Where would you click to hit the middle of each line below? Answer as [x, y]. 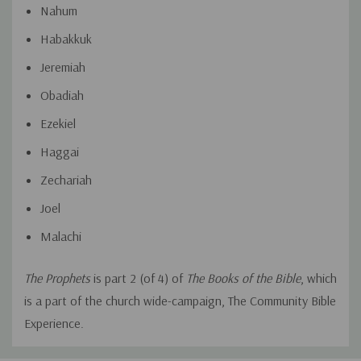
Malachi [61, 237]
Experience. [54, 324]
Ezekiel [58, 124]
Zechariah [66, 180]
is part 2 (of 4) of [138, 278]
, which [319, 278]
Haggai [60, 152]
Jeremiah [63, 67]
